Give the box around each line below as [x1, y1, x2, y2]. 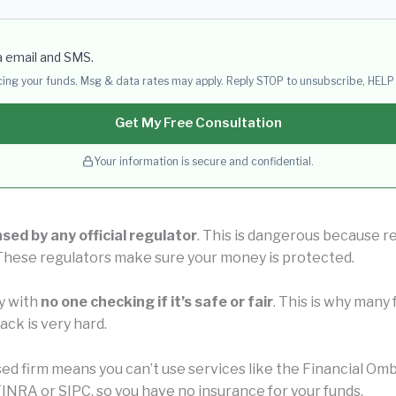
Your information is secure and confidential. [94, 154, 314, 168]
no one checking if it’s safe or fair [41, 293, 273, 311]
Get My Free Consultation [114, 115, 282, 132]
